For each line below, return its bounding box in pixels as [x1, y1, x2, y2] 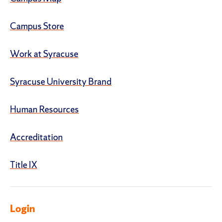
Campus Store [10, 19, 64, 32]
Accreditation [10, 130, 63, 143]
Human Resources [10, 103, 79, 115]
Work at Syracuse [10, 47, 78, 60]
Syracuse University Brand [10, 75, 111, 88]
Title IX [10, 158, 37, 171]
